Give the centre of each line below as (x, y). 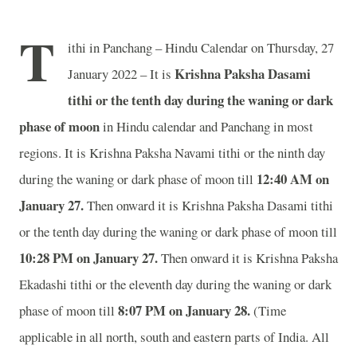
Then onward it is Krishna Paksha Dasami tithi (208, 205)
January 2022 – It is (121, 74)
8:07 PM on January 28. (184, 310)
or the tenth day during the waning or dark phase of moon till (178, 231)
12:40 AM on (293, 179)
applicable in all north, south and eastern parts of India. (164, 337)
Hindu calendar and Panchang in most (215, 126)
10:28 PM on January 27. (88, 258)
